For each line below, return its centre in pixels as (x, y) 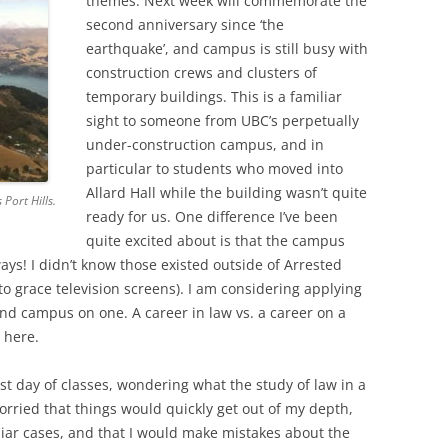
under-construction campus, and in (205, 144)
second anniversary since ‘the (185, 24)
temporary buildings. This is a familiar (214, 96)
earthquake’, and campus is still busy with (227, 48)
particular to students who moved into (214, 168)
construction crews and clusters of (201, 72)
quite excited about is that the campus (215, 240)
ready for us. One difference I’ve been (212, 216)
